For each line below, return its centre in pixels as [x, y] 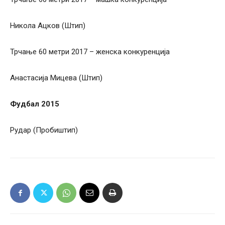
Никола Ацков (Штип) [48, 26]
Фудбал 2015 [35, 104]
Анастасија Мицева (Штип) [56, 78]
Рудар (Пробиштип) [44, 130]
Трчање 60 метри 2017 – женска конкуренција [90, 52]
